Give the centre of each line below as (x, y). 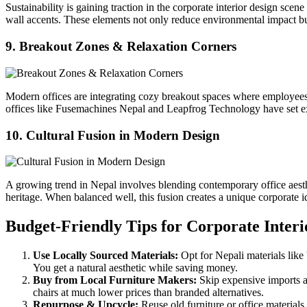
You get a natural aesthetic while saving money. (135, 268)
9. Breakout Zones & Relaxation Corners (121, 47)
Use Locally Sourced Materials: (107, 256)
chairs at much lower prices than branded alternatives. (148, 293)
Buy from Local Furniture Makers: (116, 280)
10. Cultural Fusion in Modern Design (113, 135)
